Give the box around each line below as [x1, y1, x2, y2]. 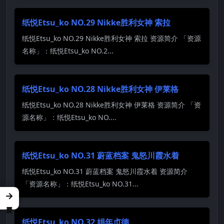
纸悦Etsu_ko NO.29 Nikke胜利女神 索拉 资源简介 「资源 [22, 33, 201, 43]
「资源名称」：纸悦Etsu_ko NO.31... [22, 178, 138, 188]
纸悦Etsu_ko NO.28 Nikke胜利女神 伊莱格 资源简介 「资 [22, 99, 201, 109]
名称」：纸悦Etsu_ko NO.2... [22, 45, 113, 55]
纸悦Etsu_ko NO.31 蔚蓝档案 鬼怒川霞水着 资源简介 [22, 166, 187, 176]
